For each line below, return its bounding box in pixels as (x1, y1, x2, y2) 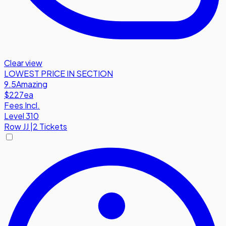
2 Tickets (33, 121, 67, 132)
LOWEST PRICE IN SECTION (4, 68, 113, 79)
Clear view (4, 57, 42, 68)
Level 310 (4, 110, 39, 121)
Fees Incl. (4, 99, 40, 110)
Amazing (16, 78, 47, 89)
